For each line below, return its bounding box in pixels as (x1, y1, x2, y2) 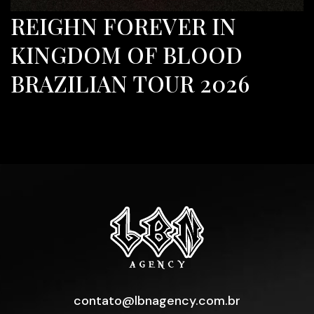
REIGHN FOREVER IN (11, 10, 236, 41)
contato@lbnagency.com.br (74, 292, 240, 309)
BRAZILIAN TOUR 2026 (11, 67, 250, 98)
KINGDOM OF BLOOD (11, 39, 243, 69)
